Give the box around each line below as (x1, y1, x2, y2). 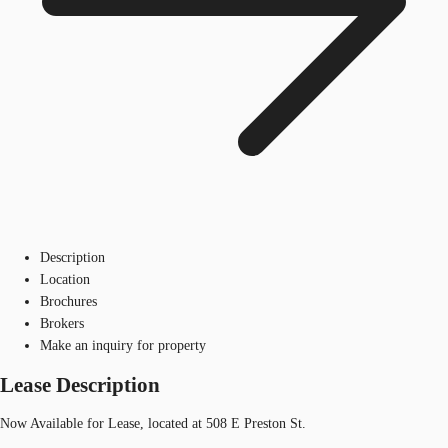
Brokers (40, 315, 84, 331)
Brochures (40, 293, 97, 309)
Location (40, 271, 90, 287)
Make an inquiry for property (40, 337, 206, 353)
